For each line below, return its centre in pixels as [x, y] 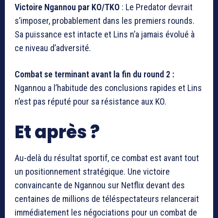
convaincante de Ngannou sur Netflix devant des [100, 185]
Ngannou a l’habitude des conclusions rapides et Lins [108, 88]
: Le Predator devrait [157, 7]
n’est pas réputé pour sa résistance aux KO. [91, 102]
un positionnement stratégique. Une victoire [92, 172]
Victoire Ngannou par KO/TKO [68, 7]
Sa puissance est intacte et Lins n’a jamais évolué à [105, 35]
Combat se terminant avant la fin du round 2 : [94, 74]
